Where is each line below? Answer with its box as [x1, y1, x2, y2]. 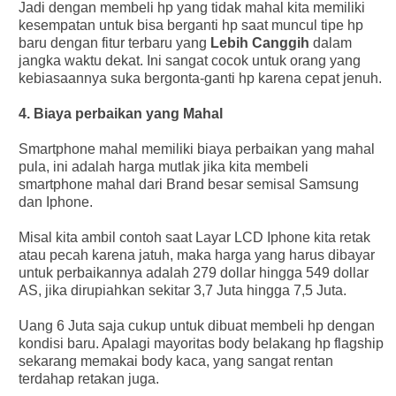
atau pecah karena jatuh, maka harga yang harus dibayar [18, 247, 375, 263]
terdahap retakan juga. [18, 370, 159, 386]
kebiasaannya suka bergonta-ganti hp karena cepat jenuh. [18, 70, 382, 86]
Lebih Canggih [209, 34, 309, 50]
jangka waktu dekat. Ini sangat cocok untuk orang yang [18, 52, 361, 68]
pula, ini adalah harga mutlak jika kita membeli [18, 158, 308, 174]
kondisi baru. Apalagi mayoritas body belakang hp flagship [18, 335, 384, 351]
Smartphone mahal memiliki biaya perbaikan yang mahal [18, 141, 375, 156]
